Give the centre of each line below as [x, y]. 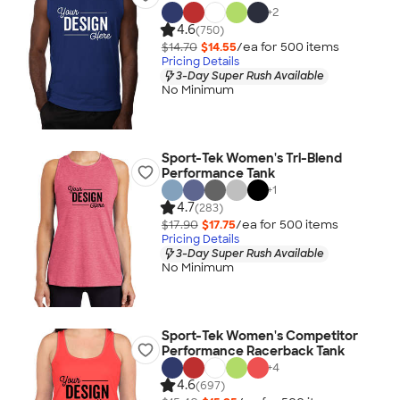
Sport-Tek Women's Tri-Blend [251, 158]
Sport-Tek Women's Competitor [259, 336]
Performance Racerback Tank [253, 351]
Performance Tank [218, 173]
